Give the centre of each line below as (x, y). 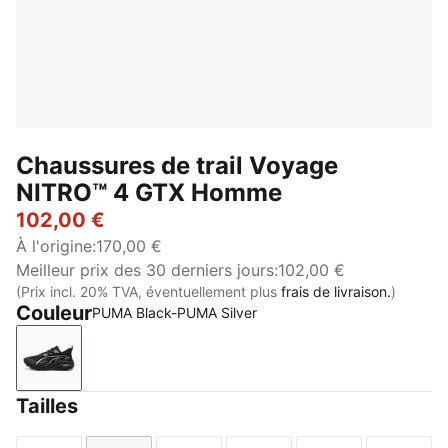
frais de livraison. (336, 291)
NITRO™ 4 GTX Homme (149, 192)
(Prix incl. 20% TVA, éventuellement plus (148, 291)
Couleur (54, 313)
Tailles (47, 406)
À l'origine (54, 246)
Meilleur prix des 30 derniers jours (145, 270)
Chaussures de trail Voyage (177, 165)
